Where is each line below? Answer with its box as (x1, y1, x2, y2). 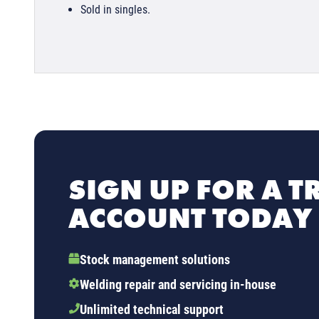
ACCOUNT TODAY (68, 199, 312, 236)
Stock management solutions (80, 251, 230, 267)
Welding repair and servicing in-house (80, 276, 276, 292)
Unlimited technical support (80, 301, 224, 317)
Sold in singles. (80, 2, 150, 16)
